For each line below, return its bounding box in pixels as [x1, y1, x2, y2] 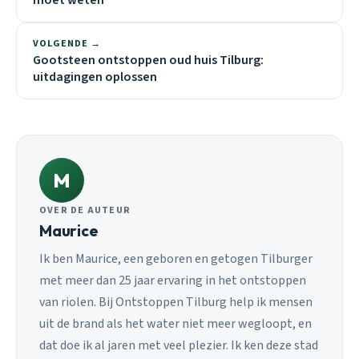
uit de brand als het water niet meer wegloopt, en [39, 315, 312, 333]
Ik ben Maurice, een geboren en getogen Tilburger [39, 250, 313, 268]
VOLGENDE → [33, 36, 101, 50]
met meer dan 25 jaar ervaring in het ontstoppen [39, 272, 306, 290]
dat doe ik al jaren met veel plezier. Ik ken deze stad [39, 337, 318, 355]
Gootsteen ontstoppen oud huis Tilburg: [33, 50, 264, 69]
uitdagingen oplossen [33, 67, 157, 86]
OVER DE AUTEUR [39, 203, 131, 217]
